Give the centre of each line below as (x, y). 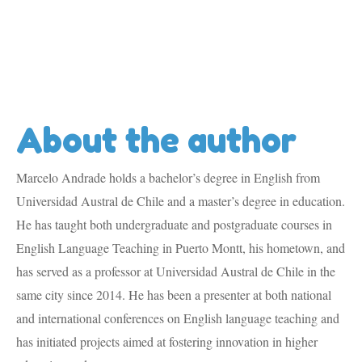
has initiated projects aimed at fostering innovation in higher (167, 342)
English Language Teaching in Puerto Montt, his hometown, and (181, 248)
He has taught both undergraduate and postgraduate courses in (174, 225)
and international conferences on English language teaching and (178, 318)
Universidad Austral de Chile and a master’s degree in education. (181, 201)
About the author (156, 140)
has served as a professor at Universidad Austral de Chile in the (176, 271)
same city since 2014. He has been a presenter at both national (174, 295)
